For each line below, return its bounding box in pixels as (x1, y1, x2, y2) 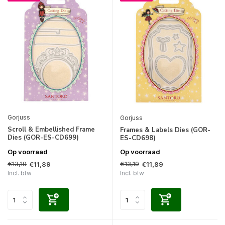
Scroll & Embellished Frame (8, 125, 95, 135)
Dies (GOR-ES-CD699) (8, 133, 79, 143)
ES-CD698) (120, 134, 156, 143)
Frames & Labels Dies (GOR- (120, 126, 210, 135)
